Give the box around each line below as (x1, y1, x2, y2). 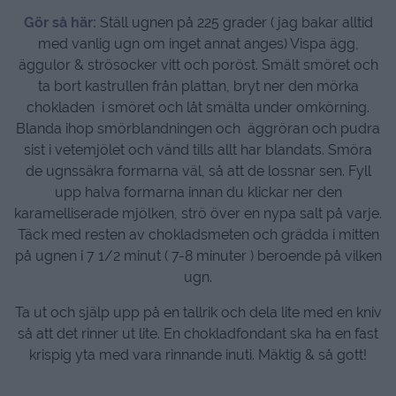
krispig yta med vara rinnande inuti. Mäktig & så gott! (29, 346, 367, 364)
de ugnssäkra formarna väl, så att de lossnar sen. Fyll (25, 163, 371, 180)
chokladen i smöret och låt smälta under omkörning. (27, 99, 369, 117)
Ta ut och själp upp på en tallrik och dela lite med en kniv (14, 304, 382, 322)
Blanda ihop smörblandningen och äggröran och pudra (16, 120, 380, 138)
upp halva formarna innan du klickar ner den (54, 184, 342, 202)
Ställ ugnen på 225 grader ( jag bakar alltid (99, 14, 373, 32)
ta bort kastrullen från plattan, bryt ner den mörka (37, 78, 359, 95)
